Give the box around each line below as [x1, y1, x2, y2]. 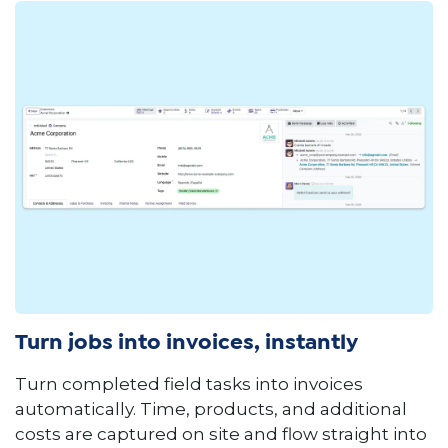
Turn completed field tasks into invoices [15, 374, 363, 395]
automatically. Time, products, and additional [15, 399, 407, 420]
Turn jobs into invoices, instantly [15, 334, 358, 353]
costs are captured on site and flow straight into [15, 424, 427, 445]
